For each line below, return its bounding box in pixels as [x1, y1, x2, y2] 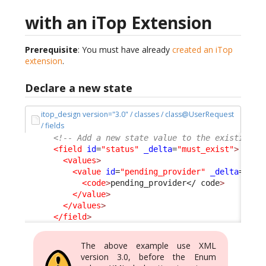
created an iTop [172, 43, 233, 55]
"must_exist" [177, 144, 234, 154]
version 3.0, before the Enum [81, 251, 216, 262]
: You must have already [78, 43, 172, 55]
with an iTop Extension [25, 11, 212, 34]
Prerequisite [25, 43, 78, 55]
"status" [101, 144, 139, 154]
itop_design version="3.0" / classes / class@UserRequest [41, 109, 235, 120]
